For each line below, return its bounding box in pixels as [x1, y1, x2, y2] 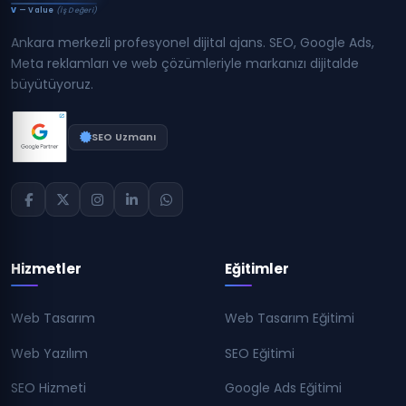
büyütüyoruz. [11, 75, 93, 93]
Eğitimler [225, 259, 289, 278]
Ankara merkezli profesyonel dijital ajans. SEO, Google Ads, [11, 34, 374, 52]
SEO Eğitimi [225, 343, 295, 362]
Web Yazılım [11, 343, 88, 362]
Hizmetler [11, 259, 82, 278]
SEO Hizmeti [11, 378, 86, 397]
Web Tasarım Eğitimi [225, 309, 354, 328]
